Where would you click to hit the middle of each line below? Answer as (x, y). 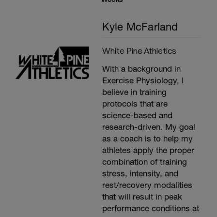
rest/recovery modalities (147, 185)
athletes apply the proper (148, 150)
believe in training (134, 92)
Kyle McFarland (140, 27)
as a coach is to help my (147, 139)
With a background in (141, 69)
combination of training (144, 162)
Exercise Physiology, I (143, 80)
